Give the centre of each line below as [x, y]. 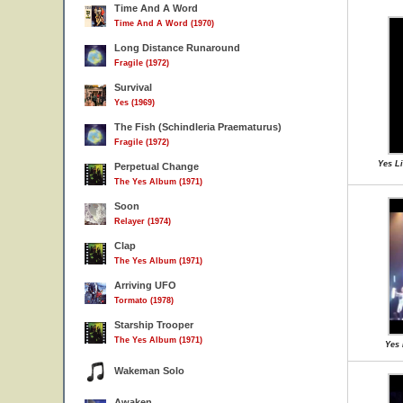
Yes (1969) [134, 103]
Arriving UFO [145, 285]
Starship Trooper [154, 325]
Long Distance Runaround [177, 48]
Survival [133, 87]
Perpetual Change [157, 166]
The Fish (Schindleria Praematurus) [198, 127]
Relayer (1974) [143, 221]
